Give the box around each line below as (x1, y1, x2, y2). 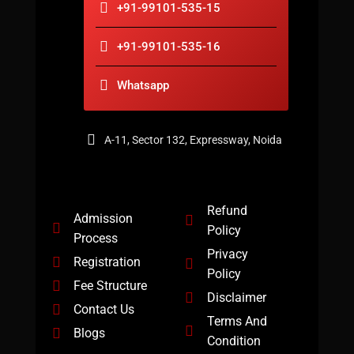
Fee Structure (73, 278, 148, 294)
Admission (73, 211, 134, 227)
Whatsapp (117, 78, 170, 93)
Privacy (206, 247, 248, 262)
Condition (206, 333, 261, 349)
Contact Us (73, 302, 135, 318)
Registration (73, 254, 141, 270)
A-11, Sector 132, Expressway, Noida (104, 134, 282, 147)
